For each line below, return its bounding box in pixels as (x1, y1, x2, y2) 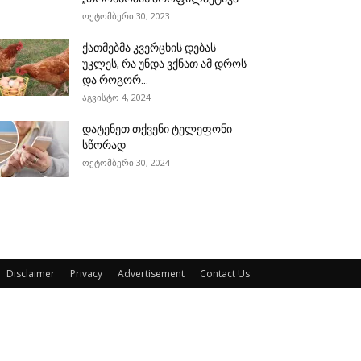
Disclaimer (6, 267, 55, 280)
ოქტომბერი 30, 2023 (82, 10, 170, 22)
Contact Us (200, 267, 250, 280)
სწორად (82, 139, 126, 151)
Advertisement (118, 267, 185, 280)
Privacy (70, 267, 102, 280)
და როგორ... (82, 73, 148, 86)
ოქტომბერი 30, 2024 (82, 156, 170, 168)
